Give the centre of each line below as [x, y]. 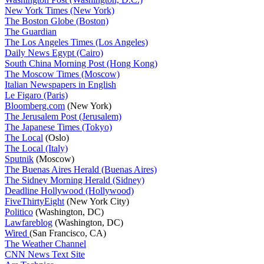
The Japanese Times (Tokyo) [58, 127]
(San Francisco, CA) [68, 233]
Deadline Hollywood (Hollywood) [69, 190]
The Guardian [31, 31]
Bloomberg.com [35, 105]
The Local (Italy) [36, 148]
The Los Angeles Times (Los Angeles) [76, 42]
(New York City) [97, 201]
